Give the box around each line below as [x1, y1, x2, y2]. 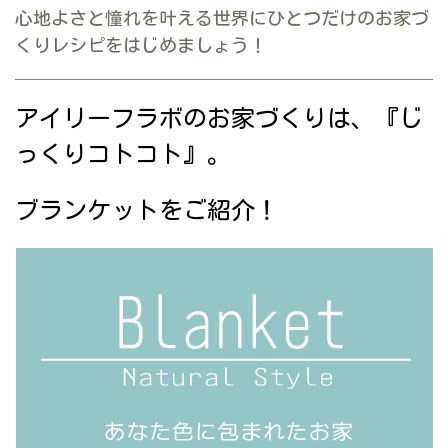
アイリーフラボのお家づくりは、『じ [15, 105, 423, 130]
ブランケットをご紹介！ [15, 197, 279, 222]
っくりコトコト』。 [15, 141, 231, 166]
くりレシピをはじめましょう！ [15, 35, 267, 54]
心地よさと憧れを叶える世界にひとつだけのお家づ [15, 8, 429, 27]
